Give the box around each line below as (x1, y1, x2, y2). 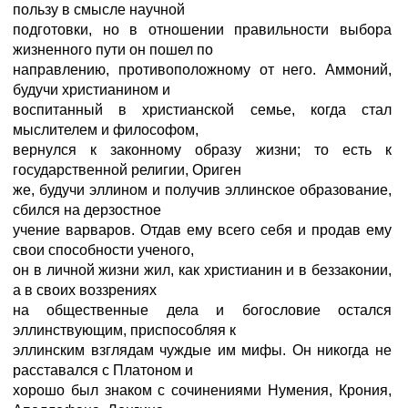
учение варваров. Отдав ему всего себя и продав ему (13, 222, 392, 238)
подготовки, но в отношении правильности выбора (13, 22, 392, 37)
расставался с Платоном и (13, 362, 193, 378)
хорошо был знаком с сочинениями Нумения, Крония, (13, 382, 392, 398)
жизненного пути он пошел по (13, 42, 213, 57)
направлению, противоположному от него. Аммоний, (13, 62, 392, 77)
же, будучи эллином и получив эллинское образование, (13, 182, 392, 198)
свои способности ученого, (13, 242, 194, 258)
